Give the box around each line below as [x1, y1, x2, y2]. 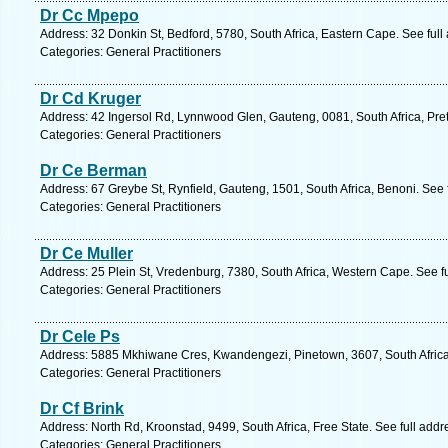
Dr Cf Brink [40, 400, 124, 417]
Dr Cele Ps [40, 328, 120, 345]
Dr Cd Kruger [40, 90, 141, 107]
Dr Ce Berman [40, 162, 147, 179]
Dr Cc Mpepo [40, 7, 139, 24]
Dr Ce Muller [40, 245, 133, 262]
